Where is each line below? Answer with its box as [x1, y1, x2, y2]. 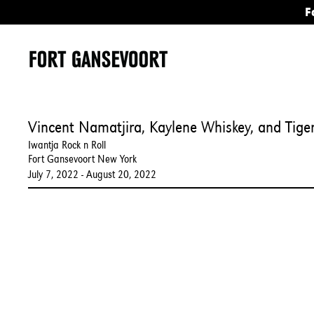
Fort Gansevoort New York [28, 152, 137, 165]
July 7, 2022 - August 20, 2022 [28, 168, 156, 181]
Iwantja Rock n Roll [28, 138, 106, 151]
